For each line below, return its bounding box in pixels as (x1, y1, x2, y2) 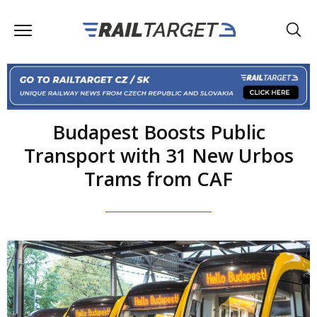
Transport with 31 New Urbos (23, 142, 294, 168)
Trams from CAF (84, 165, 233, 192)
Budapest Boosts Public (52, 118, 265, 145)
